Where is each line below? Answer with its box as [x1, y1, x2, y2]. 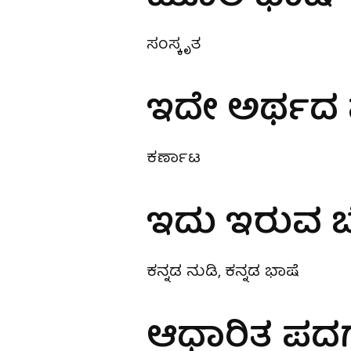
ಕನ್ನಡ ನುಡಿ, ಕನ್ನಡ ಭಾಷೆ [147, 259, 299, 286]
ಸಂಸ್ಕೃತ [147, 31, 201, 59]
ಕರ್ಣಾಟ [147, 145, 201, 172]
